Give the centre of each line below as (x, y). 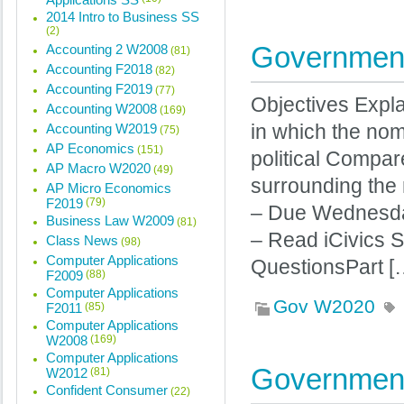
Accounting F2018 (99, 69)
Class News (82, 240)
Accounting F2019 (99, 89)
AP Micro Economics (109, 188)
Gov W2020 (324, 306)
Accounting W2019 (101, 129)
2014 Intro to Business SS (123, 17)
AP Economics (90, 148)
